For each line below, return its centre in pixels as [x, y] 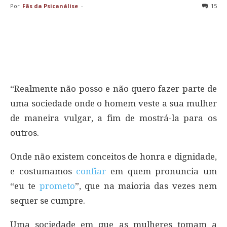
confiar [91, 171]
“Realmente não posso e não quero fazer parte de [113, 88]
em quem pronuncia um [162, 171]
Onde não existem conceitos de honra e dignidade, [113, 156]
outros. [25, 133]
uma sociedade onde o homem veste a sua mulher [113, 103]
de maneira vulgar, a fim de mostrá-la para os [113, 118]
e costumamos [43, 171]
